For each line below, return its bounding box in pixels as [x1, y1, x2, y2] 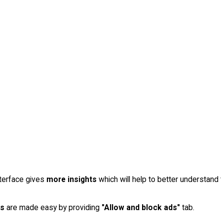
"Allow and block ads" [101, 202, 180, 212]
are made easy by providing [4, 202, 102, 212]
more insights [46, 174, 97, 184]
